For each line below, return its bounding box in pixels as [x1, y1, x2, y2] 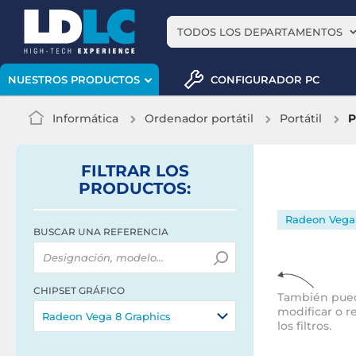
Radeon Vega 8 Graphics [42, 310, 171, 323]
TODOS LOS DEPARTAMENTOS [177, 25, 342, 38]
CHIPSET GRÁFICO [33, 284, 125, 296]
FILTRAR [80, 161, 156, 180]
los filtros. [277, 319, 331, 333]
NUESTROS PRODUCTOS [7, 73, 140, 87]
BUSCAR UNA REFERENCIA [33, 226, 168, 238]
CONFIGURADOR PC [211, 72, 319, 86]
